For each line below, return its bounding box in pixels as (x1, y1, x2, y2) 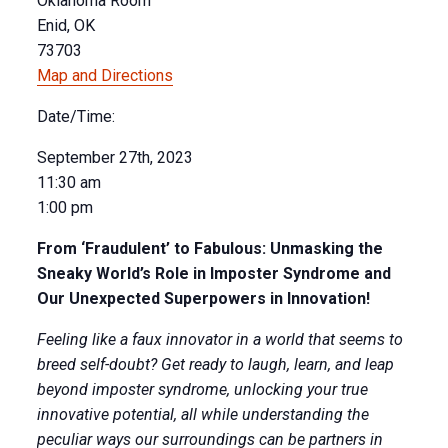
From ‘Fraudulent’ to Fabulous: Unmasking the (36, 239, 383, 258)
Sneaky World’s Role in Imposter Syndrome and (36, 264, 391, 283)
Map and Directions (36, 66, 173, 85)
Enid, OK (36, 16, 95, 35)
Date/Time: (36, 107, 115, 126)
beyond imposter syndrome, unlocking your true (36, 380, 368, 399)
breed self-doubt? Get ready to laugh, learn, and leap (36, 355, 394, 374)
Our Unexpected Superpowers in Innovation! (36, 289, 370, 308)
